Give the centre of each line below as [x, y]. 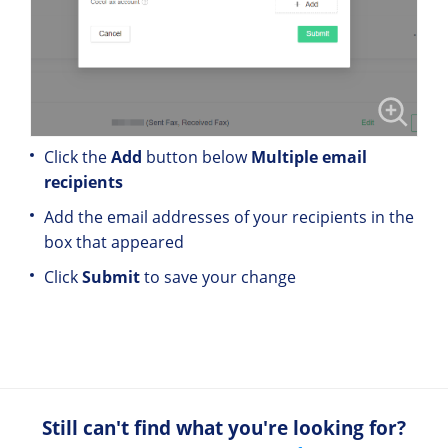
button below [198, 157]
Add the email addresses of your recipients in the [229, 217]
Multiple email [309, 157]
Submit [111, 277]
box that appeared [114, 242]
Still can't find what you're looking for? [224, 428]
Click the [77, 157]
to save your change [218, 277]
